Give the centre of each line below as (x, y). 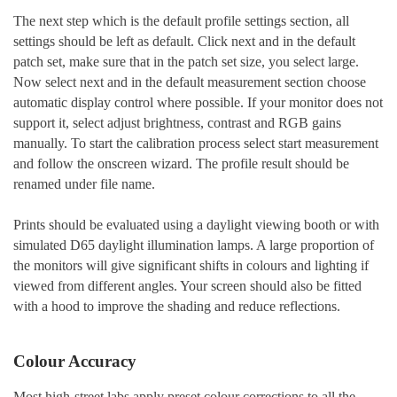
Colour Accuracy (75, 361)
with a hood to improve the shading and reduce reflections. (177, 307)
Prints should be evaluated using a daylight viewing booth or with (196, 225)
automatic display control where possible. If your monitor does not (198, 103)
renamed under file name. (86, 184)
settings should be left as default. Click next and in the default (184, 42)
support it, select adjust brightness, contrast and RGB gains (177, 123)
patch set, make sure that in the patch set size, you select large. (186, 62)
